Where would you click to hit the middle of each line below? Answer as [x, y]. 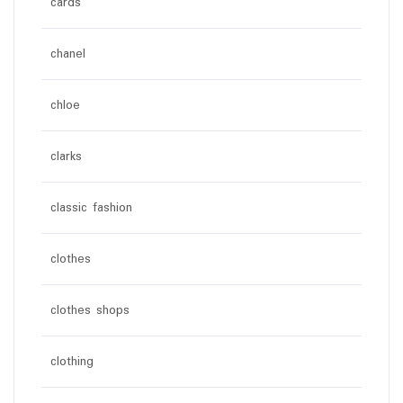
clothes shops [90, 311]
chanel [68, 54]
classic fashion [91, 208]
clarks [66, 157]
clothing [72, 362]
